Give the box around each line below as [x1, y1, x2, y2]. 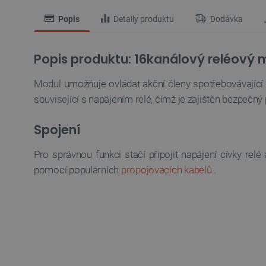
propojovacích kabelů [121, 164, 212, 176]
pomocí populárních [34, 164, 121, 176]
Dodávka [208, 14, 243, 24]
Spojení [34, 121, 81, 138]
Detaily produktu [112, 14, 174, 24]
